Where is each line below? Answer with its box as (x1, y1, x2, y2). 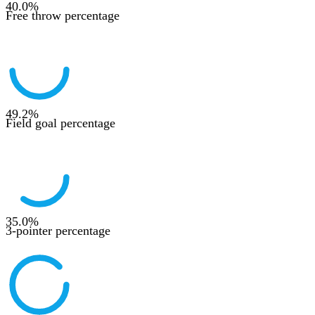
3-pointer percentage (6, 223, 110, 238)
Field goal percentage (6, 115, 115, 130)
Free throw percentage (6, 8, 120, 22)
